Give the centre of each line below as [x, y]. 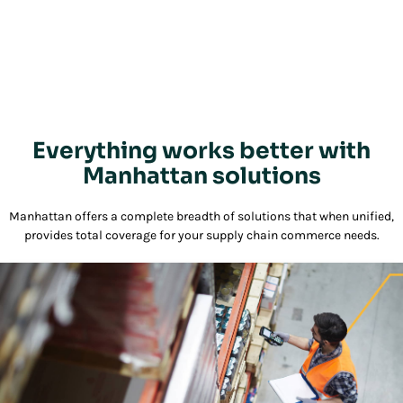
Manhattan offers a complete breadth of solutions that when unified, [201, 216]
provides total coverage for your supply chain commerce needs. [201, 235]
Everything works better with [201, 150]
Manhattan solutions [201, 175]
